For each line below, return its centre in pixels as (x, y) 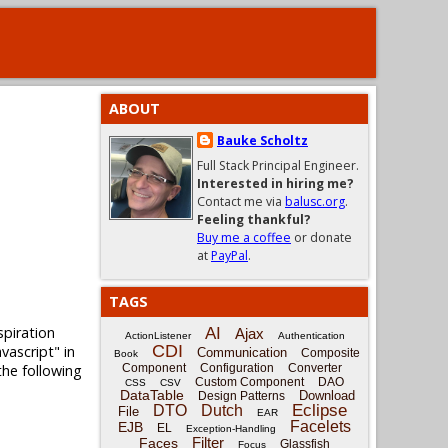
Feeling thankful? (254, 219)
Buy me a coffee (244, 237)
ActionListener (157, 335)
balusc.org (315, 201)
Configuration (237, 368)
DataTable (151, 395)
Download (326, 395)
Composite (330, 353)
